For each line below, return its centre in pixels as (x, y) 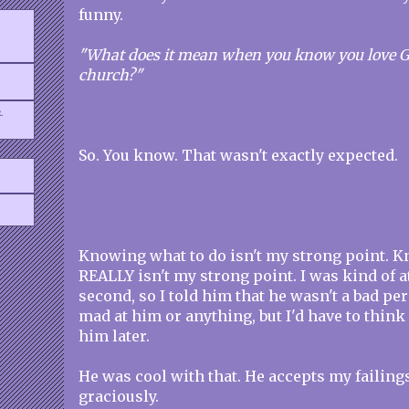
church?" (110, 75)
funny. (101, 15)
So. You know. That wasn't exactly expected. (238, 155)
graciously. (119, 396)
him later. (114, 336)
